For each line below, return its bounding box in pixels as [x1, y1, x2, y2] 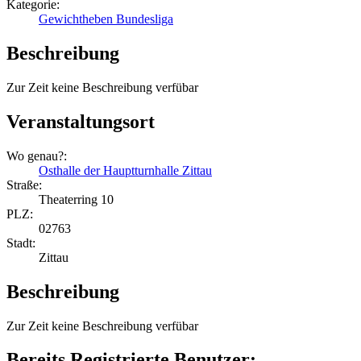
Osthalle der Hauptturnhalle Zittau [39, 163, 212, 177]
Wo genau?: [6, 148, 67, 163]
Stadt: [6, 235, 35, 250]
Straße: [6, 177, 42, 192]
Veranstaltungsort [6, 110, 155, 132]
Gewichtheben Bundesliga [39, 12, 173, 27]
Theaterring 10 [39, 192, 114, 206]
